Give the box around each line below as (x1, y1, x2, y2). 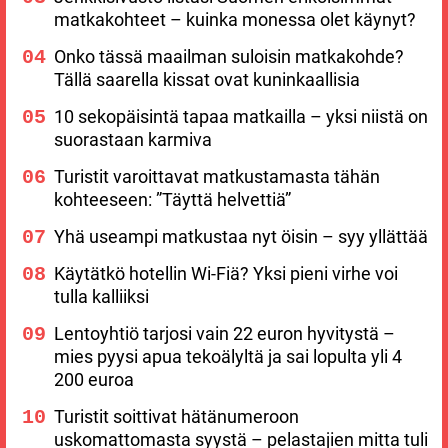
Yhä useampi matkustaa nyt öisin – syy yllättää (54, 226, 428, 248)
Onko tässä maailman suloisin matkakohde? (54, 46, 404, 68)
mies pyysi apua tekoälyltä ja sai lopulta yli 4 (54, 346, 402, 368)
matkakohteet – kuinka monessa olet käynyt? (54, 9, 416, 31)
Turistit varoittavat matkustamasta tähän (54, 166, 380, 188)
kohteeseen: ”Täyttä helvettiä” (54, 189, 291, 211)
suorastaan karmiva (54, 129, 212, 151)
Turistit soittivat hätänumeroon (54, 406, 299, 428)
